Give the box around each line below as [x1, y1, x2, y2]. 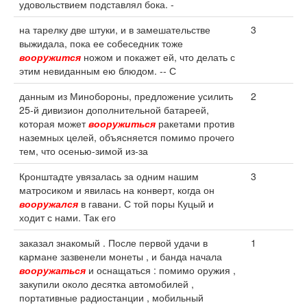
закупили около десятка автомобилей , [19, 277, 194, 291]
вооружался [19, 197, 78, 210]
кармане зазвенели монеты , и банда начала [19, 249, 222, 263]
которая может [19, 116, 88, 130]
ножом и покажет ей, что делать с [81, 50, 235, 64]
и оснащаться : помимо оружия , [86, 263, 236, 277]
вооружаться [19, 263, 86, 277]
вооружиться [88, 116, 156, 130]
